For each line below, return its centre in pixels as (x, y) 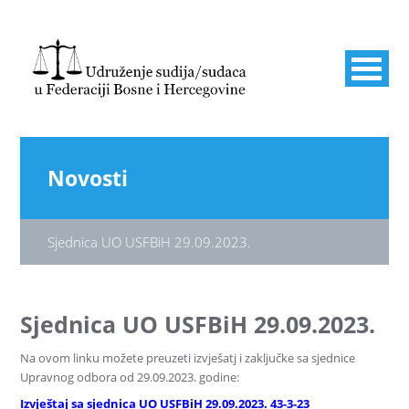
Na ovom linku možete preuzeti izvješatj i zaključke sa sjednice (188, 358)
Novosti (88, 178)
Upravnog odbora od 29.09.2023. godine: (130, 377)
